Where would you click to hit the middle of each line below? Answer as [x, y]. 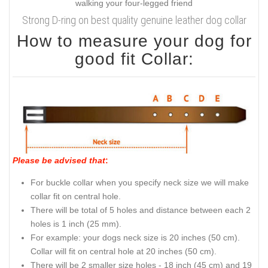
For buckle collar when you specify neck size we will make [140, 182]
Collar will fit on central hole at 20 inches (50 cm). [124, 251]
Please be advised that [59, 161]
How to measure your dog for [134, 41]
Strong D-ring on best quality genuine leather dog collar [134, 20]
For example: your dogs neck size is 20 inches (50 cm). [135, 237]
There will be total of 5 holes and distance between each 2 [141, 210]
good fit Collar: [134, 59]
